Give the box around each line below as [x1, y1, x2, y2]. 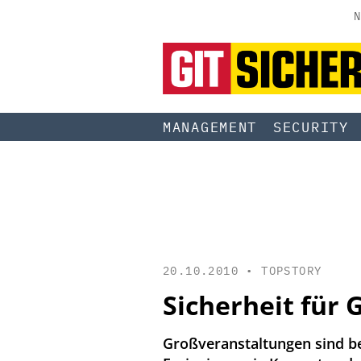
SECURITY [273, 118, 349, 136]
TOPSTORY [261, 263, 322, 278]
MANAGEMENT [163, 118, 257, 136]
